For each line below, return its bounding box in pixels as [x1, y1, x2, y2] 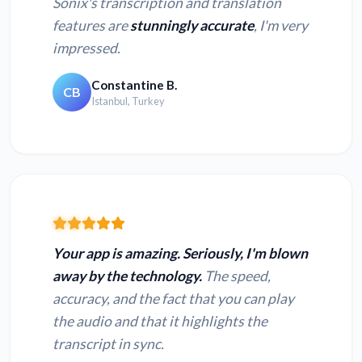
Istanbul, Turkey [91, 94, 165, 107]
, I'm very [254, 17, 308, 35]
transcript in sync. [53, 335, 164, 353]
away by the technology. [53, 267, 202, 285]
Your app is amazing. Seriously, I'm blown [53, 245, 308, 263]
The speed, [202, 267, 271, 285]
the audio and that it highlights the [53, 313, 267, 330]
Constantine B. [91, 77, 177, 92]
